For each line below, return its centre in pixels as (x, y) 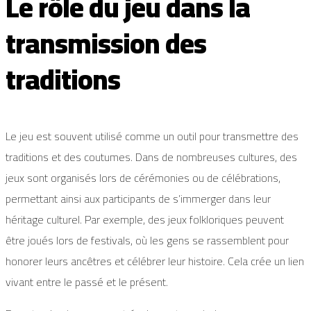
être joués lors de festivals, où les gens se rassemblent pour (147, 241)
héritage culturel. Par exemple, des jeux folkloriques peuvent (145, 220)
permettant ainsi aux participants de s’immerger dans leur (138, 199)
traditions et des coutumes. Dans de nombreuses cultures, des (151, 157)
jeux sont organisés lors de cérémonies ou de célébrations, (143, 178)
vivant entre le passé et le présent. (87, 282)
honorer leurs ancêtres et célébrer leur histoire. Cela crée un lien (155, 261)
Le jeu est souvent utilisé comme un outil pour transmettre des (152, 136)
